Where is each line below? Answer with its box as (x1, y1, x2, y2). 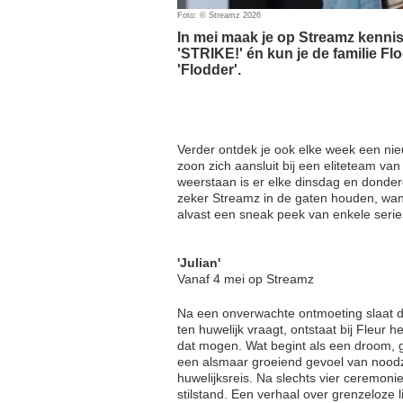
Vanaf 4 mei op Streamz (177, 271, 314, 286)
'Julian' (177, 255, 220, 270)
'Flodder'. (177, 61, 241, 77)
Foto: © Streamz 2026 (177, 10, 261, 20)
